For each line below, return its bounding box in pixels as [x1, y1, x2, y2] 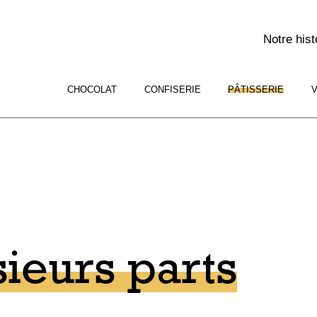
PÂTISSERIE [228, 84, 284, 95]
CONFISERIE [144, 84, 201, 95]
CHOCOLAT [67, 84, 117, 95]
